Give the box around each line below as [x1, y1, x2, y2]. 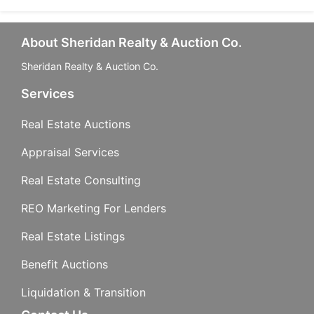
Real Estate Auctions [21, 117, 130, 131]
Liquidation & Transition [21, 285, 146, 299]
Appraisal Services [21, 145, 119, 159]
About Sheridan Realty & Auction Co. [21, 35, 242, 50]
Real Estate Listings [21, 229, 125, 243]
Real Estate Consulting [21, 173, 141, 187]
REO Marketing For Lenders [21, 201, 166, 215]
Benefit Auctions [21, 257, 108, 271]
